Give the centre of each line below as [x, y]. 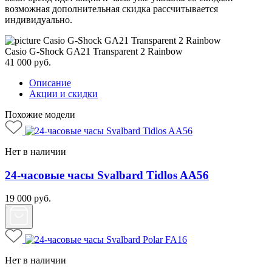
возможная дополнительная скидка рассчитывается [111, 8]
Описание [50, 83]
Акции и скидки [63, 93]
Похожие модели [40, 114]
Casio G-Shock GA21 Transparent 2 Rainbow [94, 51]
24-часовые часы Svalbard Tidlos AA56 [107, 175]
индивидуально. [39, 19]
